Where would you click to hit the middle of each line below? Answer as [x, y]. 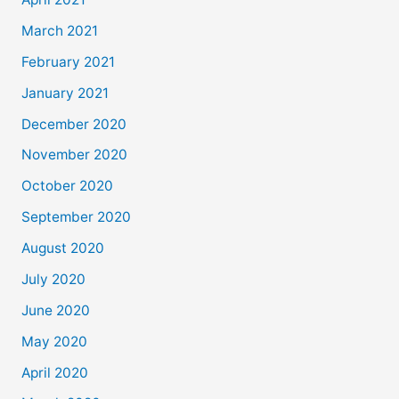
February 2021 [68, 61]
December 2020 [73, 124]
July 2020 [53, 279]
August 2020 [62, 248]
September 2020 [76, 217]
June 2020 [55, 310]
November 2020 [74, 155]
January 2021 [65, 93]
